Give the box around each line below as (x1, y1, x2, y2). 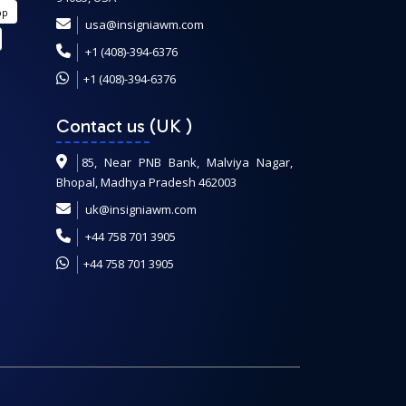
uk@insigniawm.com (84, 201, 197, 217)
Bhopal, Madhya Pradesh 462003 (55, 174, 237, 190)
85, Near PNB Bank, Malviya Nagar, (81, 154, 293, 170)
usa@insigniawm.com (84, 16, 204, 33)
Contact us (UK (55, 115, 186, 137)
